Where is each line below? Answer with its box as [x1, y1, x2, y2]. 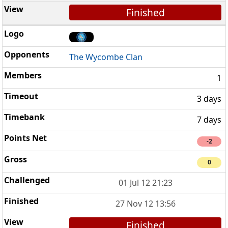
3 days [197, 93, 221, 105]
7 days [197, 114, 221, 126]
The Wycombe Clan [69, 51, 143, 63]
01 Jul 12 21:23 [118, 177, 173, 188]
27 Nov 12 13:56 [115, 197, 176, 209]
